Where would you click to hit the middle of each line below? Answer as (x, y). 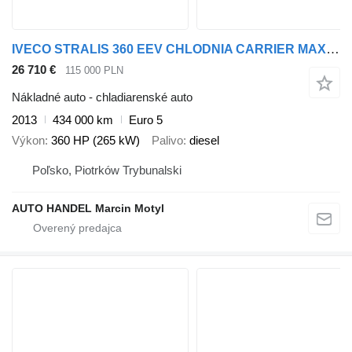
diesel (204, 141)
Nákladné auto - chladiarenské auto (102, 97)
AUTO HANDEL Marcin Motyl (88, 208)
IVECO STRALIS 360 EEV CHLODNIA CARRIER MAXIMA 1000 (333, 49)
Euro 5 (146, 119)
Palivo (167, 141)
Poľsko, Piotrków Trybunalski (107, 170)
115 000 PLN (94, 71)
